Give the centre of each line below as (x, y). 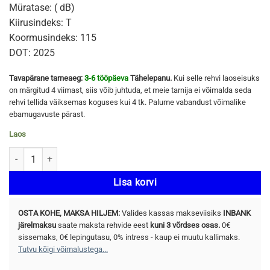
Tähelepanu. (151, 78)
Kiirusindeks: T (40, 22)
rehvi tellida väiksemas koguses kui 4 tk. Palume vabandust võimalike (127, 102)
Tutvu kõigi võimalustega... (63, 250)
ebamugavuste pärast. (47, 115)
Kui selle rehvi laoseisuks (216, 78)
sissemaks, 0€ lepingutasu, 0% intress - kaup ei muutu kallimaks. (129, 237)
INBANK (237, 213)
